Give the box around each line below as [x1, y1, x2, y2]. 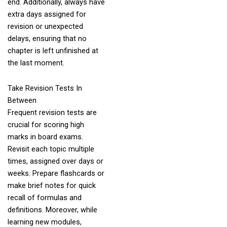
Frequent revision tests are [7, 107, 97, 117]
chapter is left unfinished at [7, 46, 98, 56]
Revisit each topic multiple [7, 144, 94, 154]
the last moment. [7, 58, 64, 68]
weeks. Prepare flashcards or [7, 168, 104, 178]
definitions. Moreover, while [7, 205, 97, 214]
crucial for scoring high [7, 120, 84, 129]
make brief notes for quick [7, 180, 96, 190]
